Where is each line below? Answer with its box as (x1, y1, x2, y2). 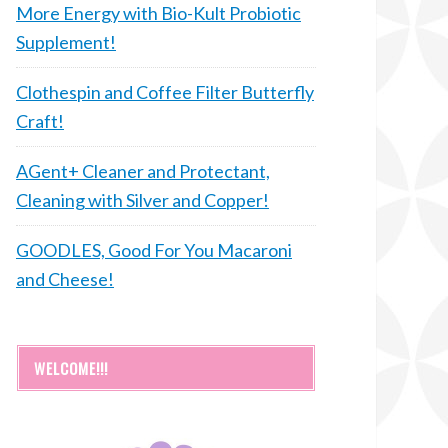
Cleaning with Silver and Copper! (16, 188, 269, 211)
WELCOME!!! (34, 356, 108, 379)
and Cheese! (16, 267, 114, 290)
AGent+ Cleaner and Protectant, (16, 159, 270, 182)
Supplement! (16, 30, 116, 53)
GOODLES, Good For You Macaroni (16, 238, 292, 261)
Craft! (16, 109, 64, 132)
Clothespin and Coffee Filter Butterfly (16, 80, 314, 103)
